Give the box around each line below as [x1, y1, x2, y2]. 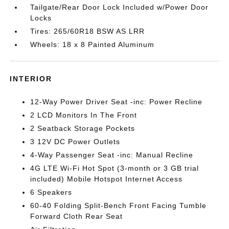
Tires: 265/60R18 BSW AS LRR [30, 27, 145, 35]
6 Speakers [30, 188, 73, 196]
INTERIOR [10, 75, 53, 83]
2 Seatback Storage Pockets [30, 124, 135, 132]
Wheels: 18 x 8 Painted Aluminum [30, 40, 155, 49]
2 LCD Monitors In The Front [30, 111, 138, 119]
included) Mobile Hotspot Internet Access [30, 175, 183, 183]
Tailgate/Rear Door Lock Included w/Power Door [30, 3, 209, 11]
